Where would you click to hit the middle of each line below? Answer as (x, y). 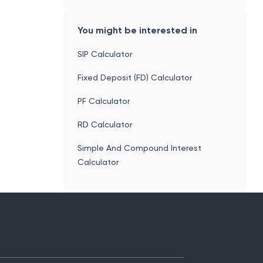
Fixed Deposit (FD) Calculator (134, 77)
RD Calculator (104, 124)
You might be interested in (137, 30)
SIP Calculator (104, 54)
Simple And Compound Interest (139, 148)
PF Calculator (103, 101)
